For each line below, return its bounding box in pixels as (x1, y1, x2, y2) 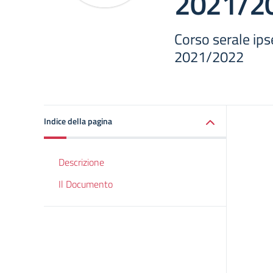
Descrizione (58, 155, 104, 169)
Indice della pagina (44, 115, 112, 127)
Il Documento (58, 177, 113, 191)
